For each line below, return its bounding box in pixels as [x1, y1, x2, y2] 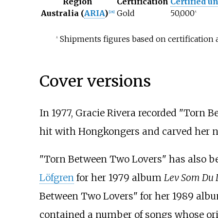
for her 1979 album [73, 172, 164, 184]
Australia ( [40, 8, 84, 18]
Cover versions [39, 71, 151, 91]
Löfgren [39, 172, 74, 184]
